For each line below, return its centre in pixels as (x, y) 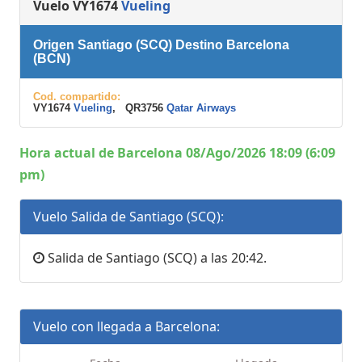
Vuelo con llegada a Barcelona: (126, 326)
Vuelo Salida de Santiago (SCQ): (128, 216)
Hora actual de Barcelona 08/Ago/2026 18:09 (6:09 (177, 152)
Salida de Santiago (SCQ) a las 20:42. (156, 257)
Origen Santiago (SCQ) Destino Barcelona (161, 44)
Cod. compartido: (77, 96)
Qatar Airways (201, 107)
